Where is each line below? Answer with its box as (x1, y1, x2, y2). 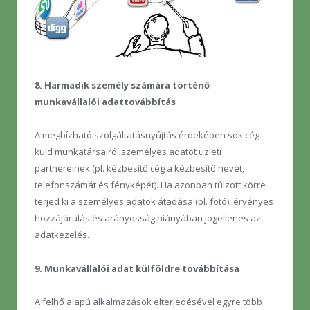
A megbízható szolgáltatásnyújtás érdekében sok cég (35, 129, 259, 142)
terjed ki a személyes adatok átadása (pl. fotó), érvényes (35, 195, 273, 208)
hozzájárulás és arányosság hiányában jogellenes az (35, 212, 261, 225)
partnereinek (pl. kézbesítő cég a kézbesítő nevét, (35, 162, 244, 175)
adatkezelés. (35, 228, 89, 241)
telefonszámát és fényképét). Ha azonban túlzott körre (35, 179, 266, 192)
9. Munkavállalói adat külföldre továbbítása (35, 262, 239, 275)
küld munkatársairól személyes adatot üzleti (35, 145, 221, 158)
